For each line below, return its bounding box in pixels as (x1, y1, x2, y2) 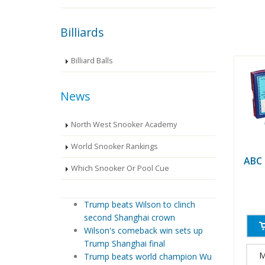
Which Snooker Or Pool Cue (71, 163, 169, 174)
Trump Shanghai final (84, 238, 165, 250)
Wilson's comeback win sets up (84, 225, 203, 237)
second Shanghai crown (84, 212, 175, 224)
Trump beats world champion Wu (84, 251, 212, 263)
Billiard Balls (71, 56, 113, 66)
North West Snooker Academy (71, 119, 177, 130)
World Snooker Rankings (71, 141, 158, 152)
